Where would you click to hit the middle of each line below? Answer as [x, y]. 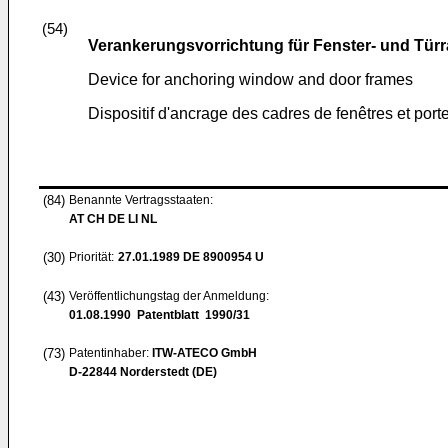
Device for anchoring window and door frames [250, 79]
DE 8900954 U [222, 257]
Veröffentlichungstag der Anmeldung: [169, 296]
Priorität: [91, 257]
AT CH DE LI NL [113, 219]
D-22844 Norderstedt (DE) [143, 372]
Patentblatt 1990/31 [190, 315]
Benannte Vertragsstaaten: [141, 200]
